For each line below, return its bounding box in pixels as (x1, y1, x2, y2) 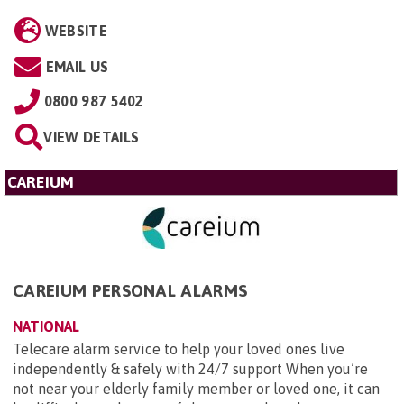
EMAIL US (45, 58, 109, 75)
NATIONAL (13, 318, 79, 335)
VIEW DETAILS (43, 128, 140, 145)
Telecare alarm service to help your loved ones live (13, 341, 344, 358)
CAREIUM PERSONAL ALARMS (13, 280, 248, 301)
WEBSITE (44, 22, 107, 39)
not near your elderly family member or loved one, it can (13, 381, 380, 398)
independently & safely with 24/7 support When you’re (13, 361, 368, 378)
